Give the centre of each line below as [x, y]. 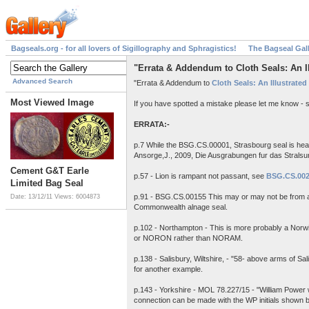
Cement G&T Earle [50, 171]
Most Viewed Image [52, 103]
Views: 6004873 [77, 197]
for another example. [168, 269]
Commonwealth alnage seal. [181, 207]
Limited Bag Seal [47, 183]
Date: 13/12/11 [32, 197]
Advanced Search [42, 81]
